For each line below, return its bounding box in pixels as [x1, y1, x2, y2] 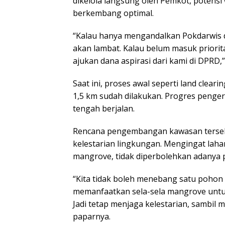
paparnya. [73, 211, 110, 222]
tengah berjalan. [73, 103, 135, 115]
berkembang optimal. [73, 8, 154, 19]
